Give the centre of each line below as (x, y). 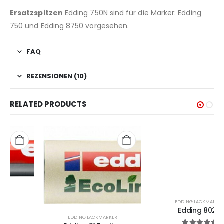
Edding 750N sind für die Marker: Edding (132, 13)
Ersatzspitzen (36, 13)
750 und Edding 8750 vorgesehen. (70, 26)
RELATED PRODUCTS (48, 104)
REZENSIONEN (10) (57, 76)
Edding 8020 (165, 210)
